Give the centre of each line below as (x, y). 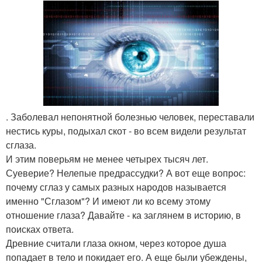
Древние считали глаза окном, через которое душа (116, 243)
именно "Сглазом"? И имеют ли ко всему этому (108, 201)
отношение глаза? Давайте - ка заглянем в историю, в (123, 215)
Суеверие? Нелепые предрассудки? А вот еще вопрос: (126, 173)
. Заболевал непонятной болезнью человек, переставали (130, 117)
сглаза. (21, 145)
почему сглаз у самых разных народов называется (116, 187)
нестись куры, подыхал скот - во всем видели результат (126, 131)
